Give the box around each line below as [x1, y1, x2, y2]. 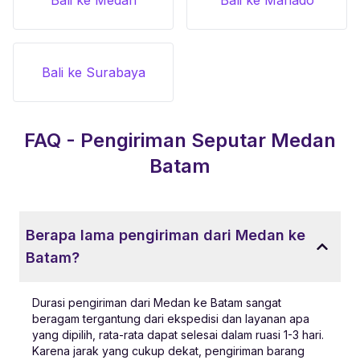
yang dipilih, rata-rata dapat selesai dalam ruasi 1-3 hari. [32, 327, 324, 342]
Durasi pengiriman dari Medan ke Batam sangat [32, 295, 281, 309]
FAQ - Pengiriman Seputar [24, 128, 271, 152]
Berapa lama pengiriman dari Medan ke [26, 226, 305, 243]
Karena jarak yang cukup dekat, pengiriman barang [32, 343, 305, 358]
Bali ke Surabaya [41, 63, 145, 80]
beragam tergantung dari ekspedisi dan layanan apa [32, 311, 309, 325]
